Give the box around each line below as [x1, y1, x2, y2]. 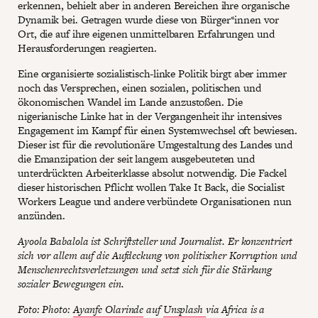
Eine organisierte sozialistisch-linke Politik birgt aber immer [18, 66, 287, 82]
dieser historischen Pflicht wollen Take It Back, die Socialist [18, 180, 285, 195]
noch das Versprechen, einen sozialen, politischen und [18, 80, 261, 96]
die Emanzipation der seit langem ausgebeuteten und [18, 151, 255, 167]
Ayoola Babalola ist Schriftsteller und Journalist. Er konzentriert [18, 234, 293, 249]
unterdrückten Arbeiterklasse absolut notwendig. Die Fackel [18, 165, 287, 181]
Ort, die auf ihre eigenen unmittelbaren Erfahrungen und [18, 26, 275, 42]
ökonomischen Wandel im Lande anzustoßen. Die [18, 94, 243, 110]
